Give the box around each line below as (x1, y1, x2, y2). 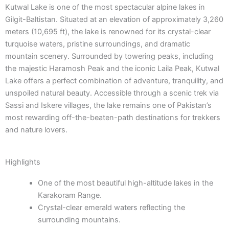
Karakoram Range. (37, 190, 102, 200)
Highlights (5, 157, 40, 167)
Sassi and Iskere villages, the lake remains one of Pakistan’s (5, 100, 212, 110)
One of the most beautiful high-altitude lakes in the (37, 178, 213, 188)
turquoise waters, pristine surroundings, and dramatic (5, 39, 190, 49)
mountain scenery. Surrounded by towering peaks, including (5, 51, 214, 61)
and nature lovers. (5, 125, 67, 134)
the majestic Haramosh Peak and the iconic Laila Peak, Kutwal (5, 63, 219, 73)
